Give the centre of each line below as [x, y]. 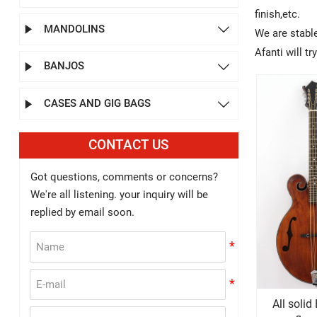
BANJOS [64, 66]
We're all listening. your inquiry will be [120, 195]
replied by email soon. [82, 213]
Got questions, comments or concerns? [124, 177]
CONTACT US [129, 145]
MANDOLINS [74, 29]
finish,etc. [277, 15]
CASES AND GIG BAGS [97, 104]
